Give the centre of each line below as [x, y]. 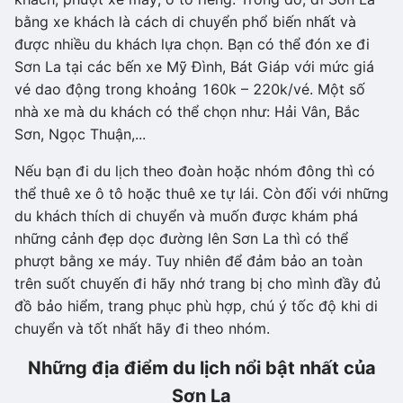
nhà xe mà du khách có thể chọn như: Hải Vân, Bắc [187, 111]
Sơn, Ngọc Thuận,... [80, 134]
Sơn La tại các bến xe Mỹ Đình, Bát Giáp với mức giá [194, 66]
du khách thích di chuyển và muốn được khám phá [186, 215]
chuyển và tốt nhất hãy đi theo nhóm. [142, 328]
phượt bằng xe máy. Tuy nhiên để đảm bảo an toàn [188, 260]
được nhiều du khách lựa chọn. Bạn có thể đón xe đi [192, 44]
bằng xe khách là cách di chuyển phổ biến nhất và [185, 21]
